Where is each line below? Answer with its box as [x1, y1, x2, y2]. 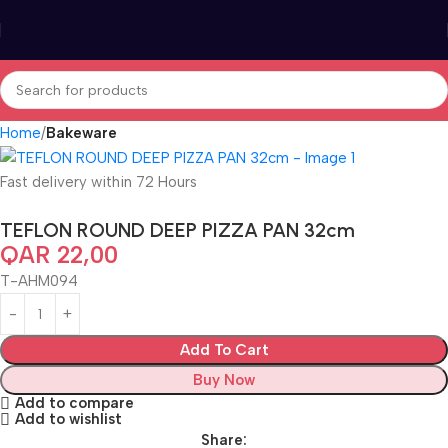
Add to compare [14, 394, 134, 412]
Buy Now [193, 371, 255, 390]
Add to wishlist [14, 410, 122, 429]
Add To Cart [179, 341, 269, 360]
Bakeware [46, 124, 117, 142]
